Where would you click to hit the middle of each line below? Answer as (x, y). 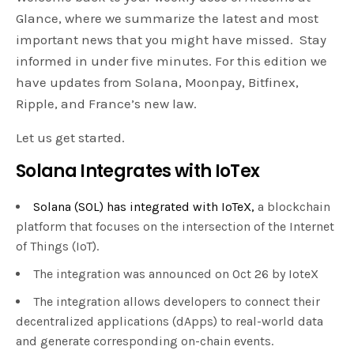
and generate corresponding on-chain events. (145, 341)
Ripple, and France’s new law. (107, 104)
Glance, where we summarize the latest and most (168, 19)
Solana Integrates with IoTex (138, 171)
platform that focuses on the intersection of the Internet (175, 227)
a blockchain (292, 207)
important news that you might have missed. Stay (171, 40)
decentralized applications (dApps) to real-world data (169, 322)
